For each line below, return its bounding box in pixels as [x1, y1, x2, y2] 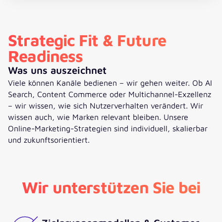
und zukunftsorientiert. [8, 135, 90, 145]
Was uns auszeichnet [8, 64, 107, 76]
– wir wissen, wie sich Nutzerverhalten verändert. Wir [8, 101, 203, 111]
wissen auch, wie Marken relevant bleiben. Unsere [8, 112, 188, 122]
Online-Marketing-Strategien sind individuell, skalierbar [8, 123, 208, 133]
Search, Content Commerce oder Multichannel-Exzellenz [8, 89, 211, 99]
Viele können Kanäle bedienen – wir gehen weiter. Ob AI [8, 78, 212, 88]
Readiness [8, 46, 83, 66]
